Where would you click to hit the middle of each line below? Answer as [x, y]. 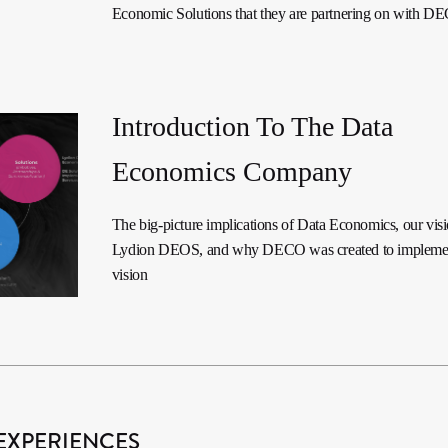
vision [129, 275]
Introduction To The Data [252, 127]
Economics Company [231, 172]
